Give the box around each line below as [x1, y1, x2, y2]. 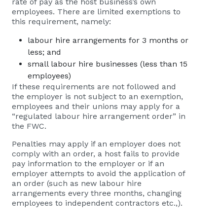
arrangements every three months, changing [12, 188, 182, 198]
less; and [28, 47, 61, 57]
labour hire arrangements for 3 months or [28, 36, 188, 45]
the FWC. [12, 121, 46, 131]
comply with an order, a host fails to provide [12, 149, 180, 158]
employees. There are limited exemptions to [12, 7, 181, 16]
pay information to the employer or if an [12, 159, 164, 168]
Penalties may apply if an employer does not [12, 139, 181, 148]
